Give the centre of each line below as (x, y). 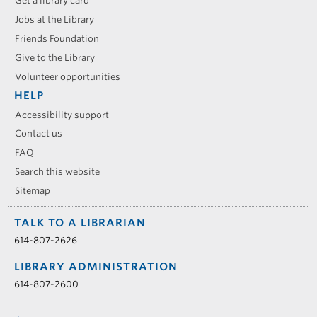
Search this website (58, 172)
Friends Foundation (57, 38)
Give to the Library (55, 57)
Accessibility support (62, 115)
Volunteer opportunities (68, 76)
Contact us (39, 134)
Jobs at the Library (55, 19)
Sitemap (33, 191)
